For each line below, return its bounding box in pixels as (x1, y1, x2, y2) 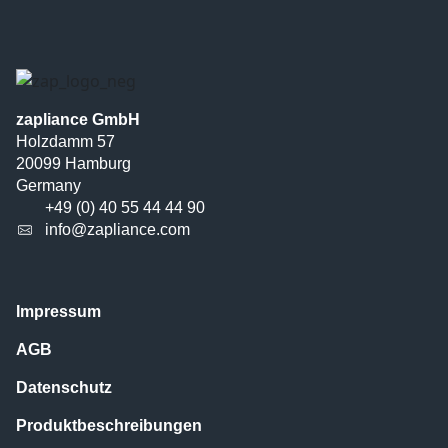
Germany (16, 176, 81, 194)
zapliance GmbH (16, 110, 140, 128)
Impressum (16, 302, 101, 320)
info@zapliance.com (44, 220, 190, 238)
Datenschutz (16, 378, 112, 396)
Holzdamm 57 (16, 132, 115, 150)
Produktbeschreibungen (16, 416, 202, 434)
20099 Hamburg (16, 154, 131, 172)
